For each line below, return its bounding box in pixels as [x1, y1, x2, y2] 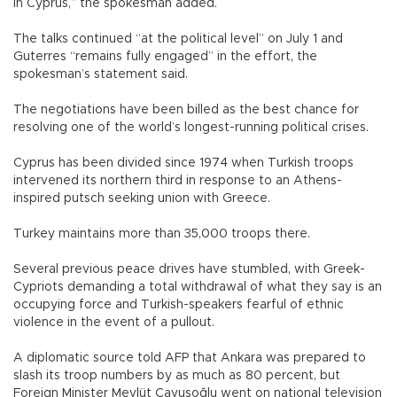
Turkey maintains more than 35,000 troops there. [13, 227, 310, 240]
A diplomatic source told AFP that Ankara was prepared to [13, 351, 366, 364]
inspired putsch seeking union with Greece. [13, 191, 270, 205]
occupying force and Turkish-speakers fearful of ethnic [13, 298, 344, 311]
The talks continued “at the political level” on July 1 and [13, 32, 343, 45]
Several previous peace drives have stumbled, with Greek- [13, 262, 365, 276]
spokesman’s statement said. [13, 67, 188, 81]
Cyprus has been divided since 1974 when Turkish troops [13, 156, 354, 169]
